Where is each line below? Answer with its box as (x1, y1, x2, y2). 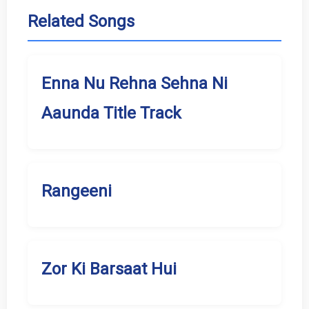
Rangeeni (41, 181, 112, 201)
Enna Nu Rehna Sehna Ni (41, 74, 228, 94)
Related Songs (28, 12, 134, 32)
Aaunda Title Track (41, 103, 181, 123)
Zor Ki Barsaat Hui (41, 259, 177, 279)
